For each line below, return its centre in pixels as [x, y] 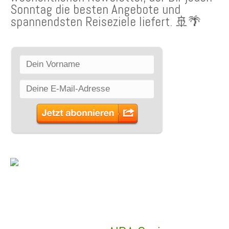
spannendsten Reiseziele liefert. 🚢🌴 [106, 22]
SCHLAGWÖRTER [53, 199]
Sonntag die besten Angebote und [95, 9]
